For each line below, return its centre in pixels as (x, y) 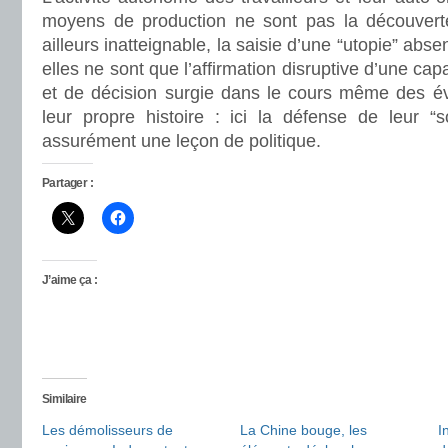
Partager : (67, 183)
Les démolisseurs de (107, 430)
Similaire (64, 399)
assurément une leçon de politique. (181, 141)
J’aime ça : (70, 280)
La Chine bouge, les (303, 430)
